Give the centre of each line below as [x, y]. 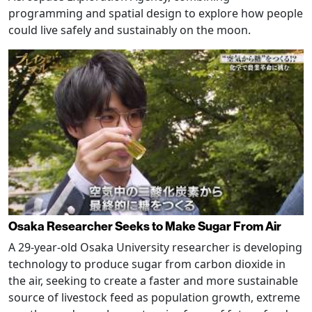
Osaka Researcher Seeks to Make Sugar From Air [145, 226]
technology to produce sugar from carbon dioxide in [147, 264]
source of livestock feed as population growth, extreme [154, 298]
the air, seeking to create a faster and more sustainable [153, 281]
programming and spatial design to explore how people [156, 13]
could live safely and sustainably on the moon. [130, 30]
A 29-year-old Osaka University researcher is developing [155, 248]
